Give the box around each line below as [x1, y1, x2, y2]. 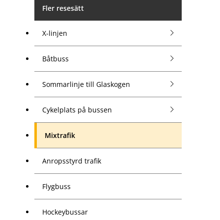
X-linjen [42, 28, 67, 38]
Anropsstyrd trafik [42, 156, 101, 165]
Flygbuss [42, 181, 71, 191]
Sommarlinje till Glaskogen [42, 79, 130, 89]
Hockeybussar [42, 207, 88, 217]
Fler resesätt [42, 3, 84, 13]
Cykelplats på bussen [42, 105, 112, 114]
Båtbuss [42, 54, 69, 63]
